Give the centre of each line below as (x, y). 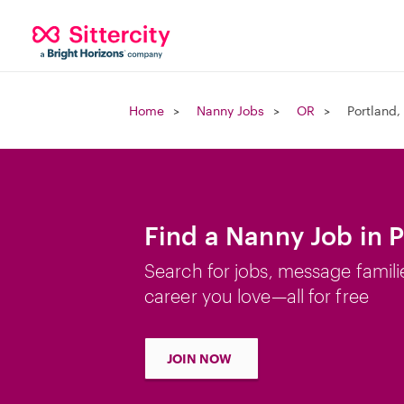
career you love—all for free (257, 296)
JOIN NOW (199, 358)
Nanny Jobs (230, 110)
